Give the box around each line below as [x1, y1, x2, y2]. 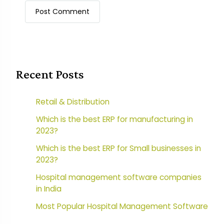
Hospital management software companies [35, 172, 201, 183]
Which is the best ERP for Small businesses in [35, 143, 201, 154]
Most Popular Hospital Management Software [35, 201, 208, 212]
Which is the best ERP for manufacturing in [35, 114, 193, 125]
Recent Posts [15, 66, 84, 81]
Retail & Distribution [35, 96, 109, 107]
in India [35, 183, 61, 194]
